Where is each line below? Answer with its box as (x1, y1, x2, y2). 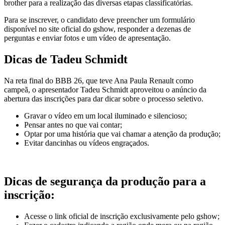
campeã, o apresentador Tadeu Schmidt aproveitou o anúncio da (4, 85, 206, 94)
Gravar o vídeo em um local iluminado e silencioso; (24, 111, 187, 121)
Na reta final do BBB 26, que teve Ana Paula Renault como (4, 76, 193, 85)
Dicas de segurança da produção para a (4, 175, 206, 188)
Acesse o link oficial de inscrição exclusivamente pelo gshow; (24, 211, 219, 220)
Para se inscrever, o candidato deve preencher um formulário (4, 16, 195, 25)
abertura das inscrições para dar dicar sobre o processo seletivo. (4, 94, 203, 103)
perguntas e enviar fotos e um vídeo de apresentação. (4, 34, 171, 43)
